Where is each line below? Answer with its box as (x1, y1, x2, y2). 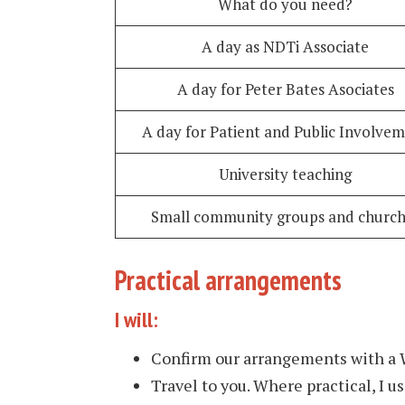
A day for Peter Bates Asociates (176, 78, 394, 99)
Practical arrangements (115, 261, 342, 297)
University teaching (219, 163, 352, 184)
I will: (115, 306, 158, 334)
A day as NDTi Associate (202, 35, 369, 57)
